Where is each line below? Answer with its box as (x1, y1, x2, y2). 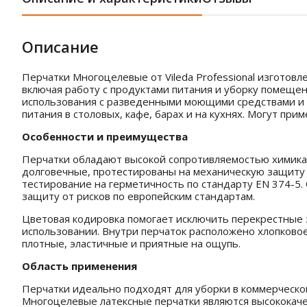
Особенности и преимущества (22, 130, 188, 143)
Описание (22, 36, 99, 57)
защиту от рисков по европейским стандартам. (22, 189, 255, 203)
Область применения (22, 259, 137, 273)
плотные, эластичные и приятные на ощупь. (22, 236, 241, 250)
